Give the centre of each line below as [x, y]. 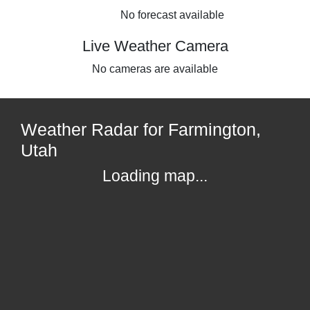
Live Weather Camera [155, 46]
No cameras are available [155, 69]
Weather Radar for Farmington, [141, 129]
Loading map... [155, 175]
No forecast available [172, 15]
